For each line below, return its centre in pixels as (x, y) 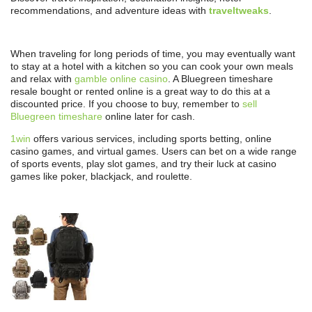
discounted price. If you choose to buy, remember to (126, 104)
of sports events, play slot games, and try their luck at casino (143, 164)
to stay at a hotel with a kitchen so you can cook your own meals (152, 67)
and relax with (42, 79)
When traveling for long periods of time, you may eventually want (153, 54)
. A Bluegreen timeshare (220, 79)
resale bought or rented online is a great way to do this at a (140, 92)
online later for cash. (149, 117)
